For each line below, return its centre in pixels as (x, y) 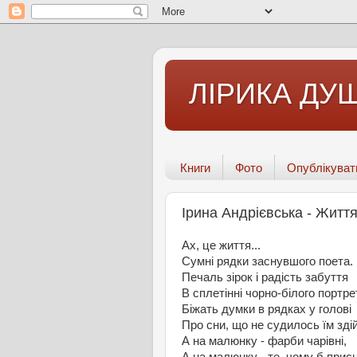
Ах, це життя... (221, 246)
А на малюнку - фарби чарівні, (264, 341)
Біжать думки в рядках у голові (267, 310)
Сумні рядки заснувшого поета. (267, 262)
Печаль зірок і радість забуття (265, 278)
